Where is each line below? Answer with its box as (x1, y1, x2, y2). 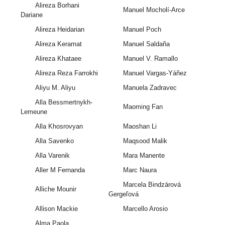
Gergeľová (108, 190, 139, 198)
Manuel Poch (123, 26, 161, 34)
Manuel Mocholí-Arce (123, 6, 185, 14)
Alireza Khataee (35, 55, 81, 63)
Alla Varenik (35, 152, 70, 160)
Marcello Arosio (123, 205, 168, 213)
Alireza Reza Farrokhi (35, 69, 98, 77)
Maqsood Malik (123, 137, 167, 145)
